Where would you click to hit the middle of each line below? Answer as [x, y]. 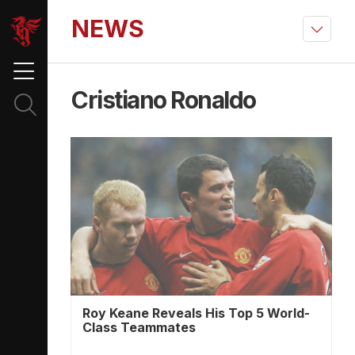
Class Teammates [139, 327]
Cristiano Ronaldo [164, 100]
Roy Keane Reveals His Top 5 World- [196, 313]
